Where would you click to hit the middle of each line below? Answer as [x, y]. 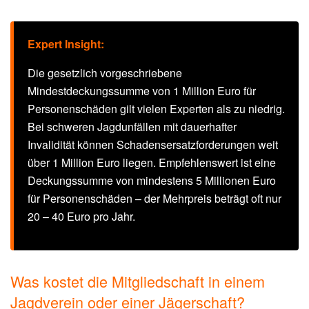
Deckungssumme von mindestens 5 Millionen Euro [152, 181]
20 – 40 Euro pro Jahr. [81, 217]
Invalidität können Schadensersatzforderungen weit [153, 145]
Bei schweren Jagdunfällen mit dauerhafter [132, 127]
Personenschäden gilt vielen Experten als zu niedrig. [156, 109]
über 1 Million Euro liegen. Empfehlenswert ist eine [152, 163]
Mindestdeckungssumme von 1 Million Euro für [142, 91]
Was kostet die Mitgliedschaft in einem [138, 281]
